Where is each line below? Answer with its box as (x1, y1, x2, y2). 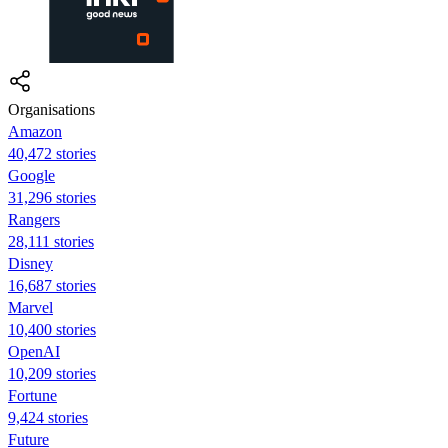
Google (8, 166, 55, 184)
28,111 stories (8, 232, 94, 250)
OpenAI (8, 342, 60, 360)
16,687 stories (8, 276, 96, 294)
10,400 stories (8, 320, 96, 338)
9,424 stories (8, 408, 88, 426)
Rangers (8, 210, 60, 228)
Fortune (8, 386, 57, 404)
